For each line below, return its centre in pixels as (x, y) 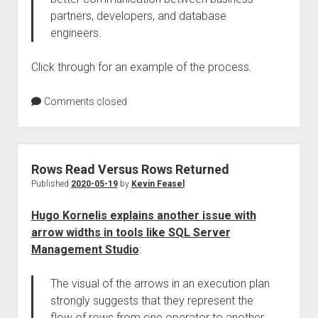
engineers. (76, 33)
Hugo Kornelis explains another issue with (143, 215)
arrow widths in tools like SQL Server (131, 232)
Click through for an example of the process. (141, 67)
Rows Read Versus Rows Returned (130, 169)
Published (51, 184)
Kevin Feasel (158, 184)
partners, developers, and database (138, 16)
